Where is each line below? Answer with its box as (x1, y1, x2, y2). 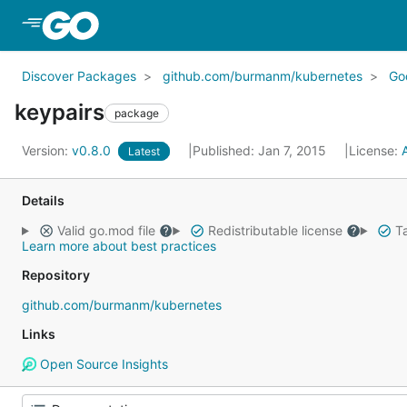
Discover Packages (22, 68, 136, 84)
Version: (22, 143, 72, 158)
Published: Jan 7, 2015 (193, 143, 330, 158)
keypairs (15, 99, 104, 125)
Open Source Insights (35, 356, 168, 372)
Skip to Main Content (102, 15, 249, 34)
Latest (128, 144, 160, 158)
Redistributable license (203, 223, 346, 238)
